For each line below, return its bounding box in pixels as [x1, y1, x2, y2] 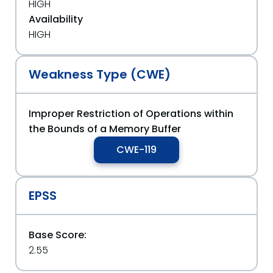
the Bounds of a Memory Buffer [29, 122, 181, 136]
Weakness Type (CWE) [29, 66, 171, 83]
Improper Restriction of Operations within [29, 107, 233, 121]
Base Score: [29, 228, 87, 242]
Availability [29, 12, 83, 26]
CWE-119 [116, 143, 157, 157]
